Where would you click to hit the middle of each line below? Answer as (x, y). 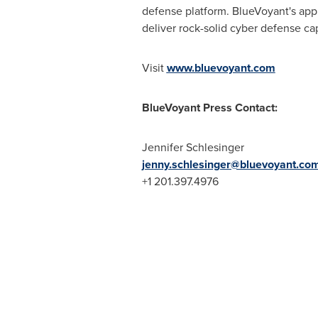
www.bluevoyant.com (221, 68)
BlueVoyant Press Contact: (209, 108)
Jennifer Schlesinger (193, 147)
